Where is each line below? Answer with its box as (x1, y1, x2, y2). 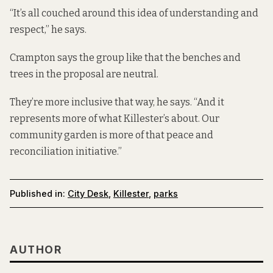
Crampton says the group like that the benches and (10, 52, 241, 64)
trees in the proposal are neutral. (10, 68, 158, 80)
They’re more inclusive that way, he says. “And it (10, 96, 224, 108)
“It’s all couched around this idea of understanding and (10, 7, 258, 19)
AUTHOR (10, 243, 62, 256)
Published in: (10, 188, 65, 199)
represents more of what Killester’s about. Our (10, 113, 219, 125)
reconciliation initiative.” (10, 146, 122, 158)
